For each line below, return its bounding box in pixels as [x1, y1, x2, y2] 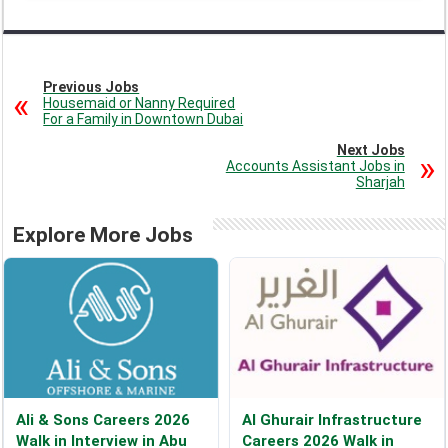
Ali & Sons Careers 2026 [16, 411, 191, 430]
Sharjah [355, 174, 405, 191]
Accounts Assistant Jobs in [225, 158, 405, 175]
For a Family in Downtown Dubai [43, 111, 244, 128]
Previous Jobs [43, 79, 140, 96]
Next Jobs [336, 142, 405, 159]
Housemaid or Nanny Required [43, 95, 236, 112]
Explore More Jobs [13, 223, 194, 248]
